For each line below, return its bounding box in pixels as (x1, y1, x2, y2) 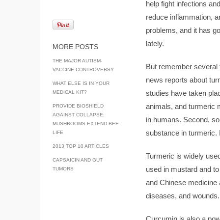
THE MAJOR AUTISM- (52, 58, 102, 63)
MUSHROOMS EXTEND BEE (52, 121, 119, 126)
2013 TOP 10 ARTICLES (52, 143, 109, 149)
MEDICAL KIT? (52, 89, 87, 95)
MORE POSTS (52, 43, 98, 51)
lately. (145, 39, 164, 48)
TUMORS (52, 166, 74, 171)
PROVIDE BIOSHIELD (52, 103, 104, 109)
